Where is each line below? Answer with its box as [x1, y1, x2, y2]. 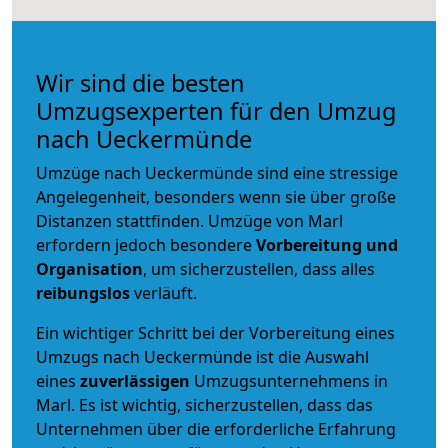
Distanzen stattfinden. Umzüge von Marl [36, 209, 343, 232]
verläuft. [130, 281, 197, 304]
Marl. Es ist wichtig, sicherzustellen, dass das [36, 393, 373, 416]
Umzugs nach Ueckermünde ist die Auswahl [36, 345, 369, 368]
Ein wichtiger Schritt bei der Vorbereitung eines [36, 321, 395, 344]
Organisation [36, 257, 143, 280]
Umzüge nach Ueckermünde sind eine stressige [36, 161, 398, 184]
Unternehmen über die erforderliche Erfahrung [36, 417, 396, 440]
